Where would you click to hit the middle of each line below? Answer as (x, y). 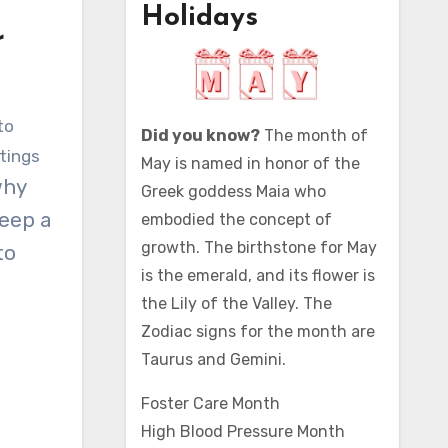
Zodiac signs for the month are (257, 331)
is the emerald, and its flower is (257, 275)
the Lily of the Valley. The (236, 303)
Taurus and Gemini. (213, 359)
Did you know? (200, 135)
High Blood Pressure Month (242, 431)
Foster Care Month (210, 403)
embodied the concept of (236, 219)
